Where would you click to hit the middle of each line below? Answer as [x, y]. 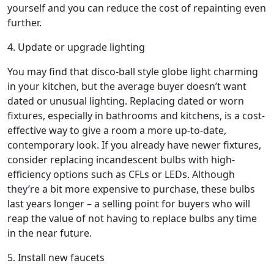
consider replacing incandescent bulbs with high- [121, 159]
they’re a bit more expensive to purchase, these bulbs [131, 189]
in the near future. [50, 233]
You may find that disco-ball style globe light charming [133, 71]
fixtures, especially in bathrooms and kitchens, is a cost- [136, 115]
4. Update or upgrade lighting [76, 47]
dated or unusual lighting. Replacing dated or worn [126, 101]
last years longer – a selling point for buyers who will [129, 203]
